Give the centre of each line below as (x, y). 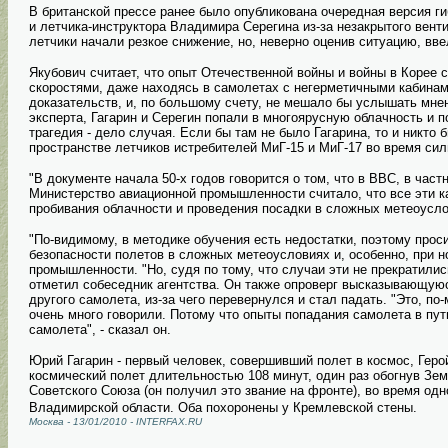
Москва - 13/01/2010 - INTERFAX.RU (115, 422)
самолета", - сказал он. (100, 330)
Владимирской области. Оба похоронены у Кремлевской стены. (223, 408)
